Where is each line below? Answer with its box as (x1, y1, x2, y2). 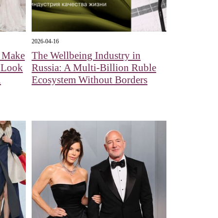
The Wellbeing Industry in (31, 50, 141, 62)
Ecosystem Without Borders (31, 74, 147, 86)
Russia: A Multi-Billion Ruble (31, 62, 156, 74)
